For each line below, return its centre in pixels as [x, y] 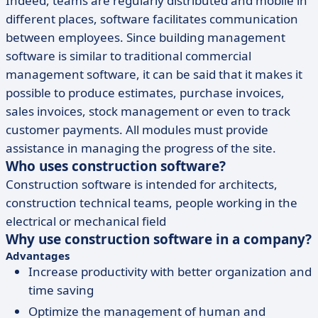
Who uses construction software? [116, 166]
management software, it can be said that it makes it [154, 74]
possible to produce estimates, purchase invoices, [145, 93]
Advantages [38, 256]
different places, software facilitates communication [152, 19]
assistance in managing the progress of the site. [141, 148]
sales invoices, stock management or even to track [148, 111]
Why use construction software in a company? [159, 239]
